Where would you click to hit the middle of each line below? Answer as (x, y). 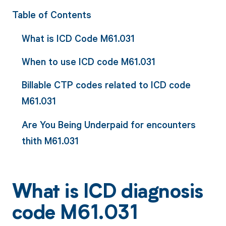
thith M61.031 (50, 140)
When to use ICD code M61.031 (88, 62)
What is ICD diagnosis (107, 193)
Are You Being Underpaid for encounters (108, 124)
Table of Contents (51, 15)
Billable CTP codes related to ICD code (106, 85)
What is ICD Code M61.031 (78, 38)
